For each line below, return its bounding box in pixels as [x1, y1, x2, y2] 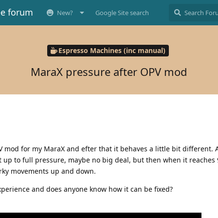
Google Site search [95, 8, 149, 17]
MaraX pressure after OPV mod [31, 64, 187, 79]
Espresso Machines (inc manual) [58, 46, 165, 55]
